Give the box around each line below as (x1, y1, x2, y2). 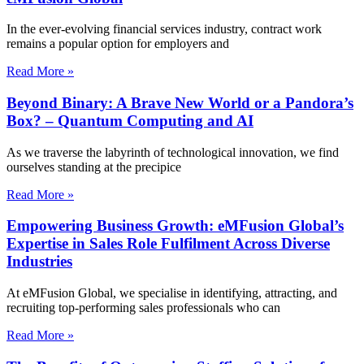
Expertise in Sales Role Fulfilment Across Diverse (6, 235, 330, 253)
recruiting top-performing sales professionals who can (6, 301, 280, 315)
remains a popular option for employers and (6, 37, 229, 51)
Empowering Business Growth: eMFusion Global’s (6, 217, 344, 235)
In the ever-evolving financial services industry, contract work (6, 22, 322, 37)
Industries (6, 253, 72, 271)
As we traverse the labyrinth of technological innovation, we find (6, 145, 339, 159)
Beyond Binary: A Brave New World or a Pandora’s (6, 93, 353, 111)
